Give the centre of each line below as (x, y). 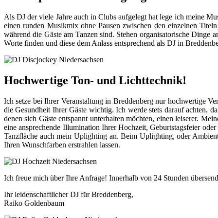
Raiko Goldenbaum (34, 203)
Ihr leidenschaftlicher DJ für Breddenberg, (69, 194)
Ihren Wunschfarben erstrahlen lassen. (62, 145)
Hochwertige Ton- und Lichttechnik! (95, 80)
